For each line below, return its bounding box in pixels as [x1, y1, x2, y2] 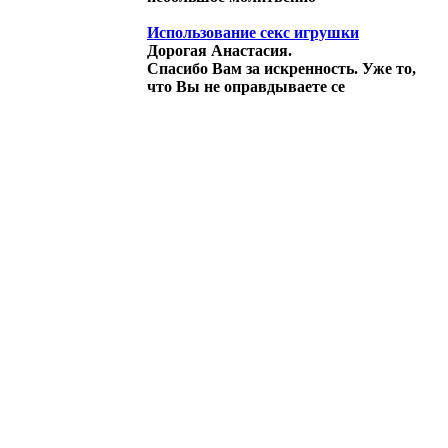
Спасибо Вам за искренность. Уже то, [147, 59, 416, 77]
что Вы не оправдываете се [147, 77, 345, 95]
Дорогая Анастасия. [147, 41, 292, 59]
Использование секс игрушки [147, 23, 359, 41]
